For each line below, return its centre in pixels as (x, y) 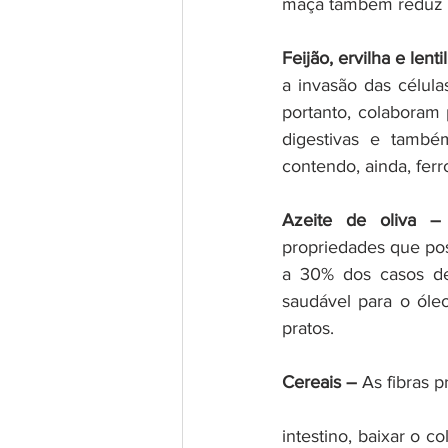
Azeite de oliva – (361, 220)
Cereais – (319, 382)
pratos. (308, 328)
